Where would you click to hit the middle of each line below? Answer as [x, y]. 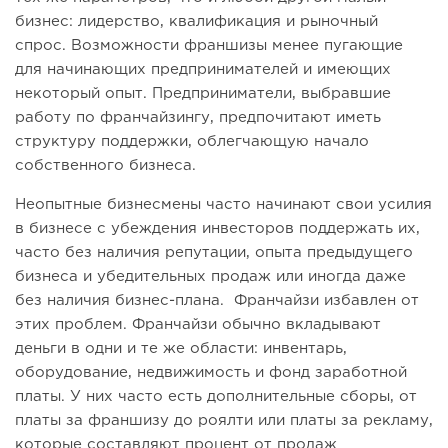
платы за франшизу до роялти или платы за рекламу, [224, 420]
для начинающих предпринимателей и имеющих [203, 69]
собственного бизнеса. [108, 165]
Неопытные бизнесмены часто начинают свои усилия [223, 204]
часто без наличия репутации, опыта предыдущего [214, 252]
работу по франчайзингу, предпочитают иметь [198, 117]
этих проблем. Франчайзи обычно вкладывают [198, 324]
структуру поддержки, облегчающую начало [192, 141]
